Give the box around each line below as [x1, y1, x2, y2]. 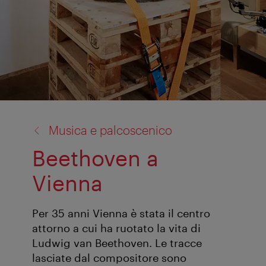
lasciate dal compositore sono [32, 251, 186, 265]
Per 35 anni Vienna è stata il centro [32, 207, 210, 220]
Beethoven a [32, 145, 159, 170]
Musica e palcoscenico [49, 122, 172, 137]
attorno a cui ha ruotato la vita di [32, 221, 201, 235]
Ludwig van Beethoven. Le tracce [32, 236, 202, 250]
